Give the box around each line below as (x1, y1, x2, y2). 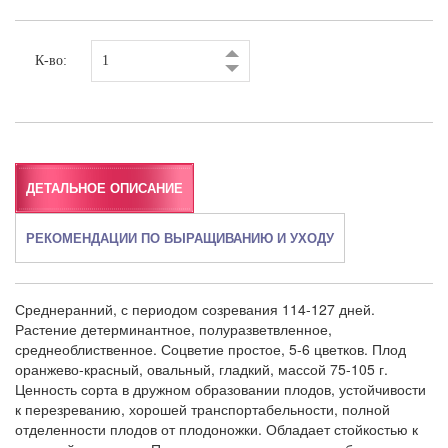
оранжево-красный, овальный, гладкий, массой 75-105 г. (15, 359, 388, 379)
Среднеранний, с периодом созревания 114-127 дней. (15, 299, 375, 319)
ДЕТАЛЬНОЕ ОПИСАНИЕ (26, 178, 183, 197)
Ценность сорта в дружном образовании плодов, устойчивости (15, 379, 426, 399)
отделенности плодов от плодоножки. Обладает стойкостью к (15, 419, 418, 439)
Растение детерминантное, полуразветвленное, (15, 319, 332, 339)
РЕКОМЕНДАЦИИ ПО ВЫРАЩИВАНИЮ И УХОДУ (26, 228, 334, 247)
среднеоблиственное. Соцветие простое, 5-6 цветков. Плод (15, 339, 406, 359)
